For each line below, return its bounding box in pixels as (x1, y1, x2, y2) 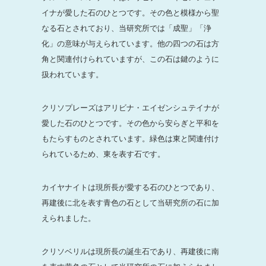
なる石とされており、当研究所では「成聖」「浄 (42, 23, 211, 33)
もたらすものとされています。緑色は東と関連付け (42, 134, 219, 143)
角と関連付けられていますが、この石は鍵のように (42, 54, 219, 64)
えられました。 (42, 213, 96, 223)
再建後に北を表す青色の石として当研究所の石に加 (42, 198, 219, 207)
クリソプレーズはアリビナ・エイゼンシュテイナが (42, 103, 219, 112)
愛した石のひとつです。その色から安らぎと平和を (42, 118, 219, 128)
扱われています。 (42, 69, 103, 79)
